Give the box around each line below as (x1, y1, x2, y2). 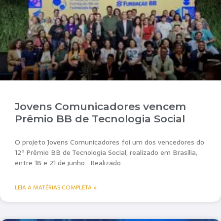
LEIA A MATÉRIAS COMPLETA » (15, 183, 97, 193)
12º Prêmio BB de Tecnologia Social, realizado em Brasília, (15, 147, 197, 158)
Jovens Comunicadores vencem (15, 100, 186, 113)
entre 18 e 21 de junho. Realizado (15, 157, 121, 169)
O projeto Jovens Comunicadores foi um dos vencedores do (15, 137, 204, 148)
